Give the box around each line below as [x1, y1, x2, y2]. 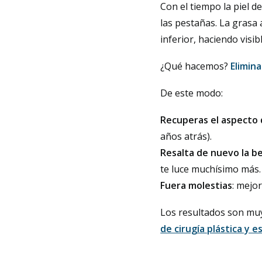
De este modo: [160, 87, 223, 99]
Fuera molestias [160, 179, 233, 192]
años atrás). [160, 130, 212, 143]
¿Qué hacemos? [160, 60, 231, 73]
